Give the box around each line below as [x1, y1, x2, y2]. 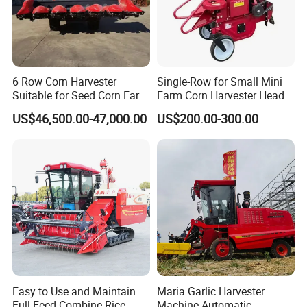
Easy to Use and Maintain [12, 283, 136, 299]
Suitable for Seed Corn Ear [12, 88, 140, 103]
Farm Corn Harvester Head [156, 88, 284, 103]
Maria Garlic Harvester [156, 283, 265, 299]
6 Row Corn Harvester [12, 74, 117, 90]
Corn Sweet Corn [12, 101, 93, 117]
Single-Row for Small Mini [156, 74, 282, 90]
